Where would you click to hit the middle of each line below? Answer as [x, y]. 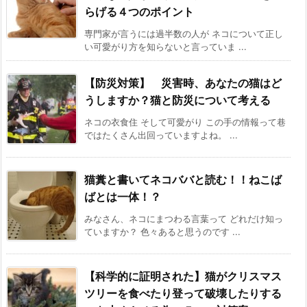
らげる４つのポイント [139, 11]
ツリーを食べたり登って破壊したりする [183, 293]
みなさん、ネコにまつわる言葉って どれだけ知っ [184, 218]
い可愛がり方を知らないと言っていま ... [165, 46]
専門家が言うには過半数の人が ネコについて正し [184, 33]
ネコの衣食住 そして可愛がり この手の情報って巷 [185, 122]
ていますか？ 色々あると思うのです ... [162, 231]
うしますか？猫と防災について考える [177, 100]
